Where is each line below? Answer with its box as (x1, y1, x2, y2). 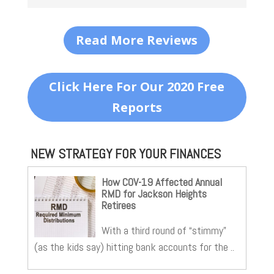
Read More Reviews (76, 31, 198, 48)
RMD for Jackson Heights (101, 186, 207, 201)
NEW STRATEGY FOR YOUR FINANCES (30, 144, 221, 162)
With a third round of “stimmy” (101, 223, 226, 237)
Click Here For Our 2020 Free (49, 78, 225, 95)
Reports (111, 98, 162, 116)
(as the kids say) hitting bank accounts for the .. (34, 239, 234, 254)
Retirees (101, 198, 136, 212)
